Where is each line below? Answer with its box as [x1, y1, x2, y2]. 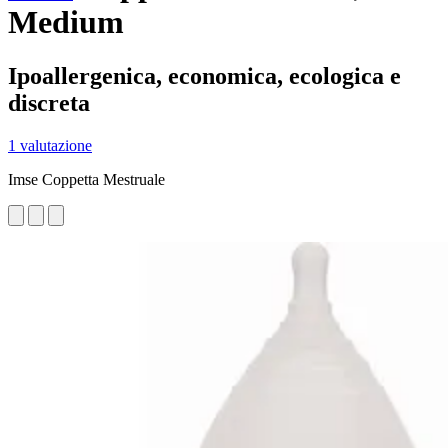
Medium [8, 4, 124, 41]
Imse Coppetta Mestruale [8, 170, 165, 188]
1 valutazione [8, 136, 92, 154]
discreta [8, 89, 90, 116]
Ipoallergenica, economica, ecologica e [8, 62, 401, 89]
